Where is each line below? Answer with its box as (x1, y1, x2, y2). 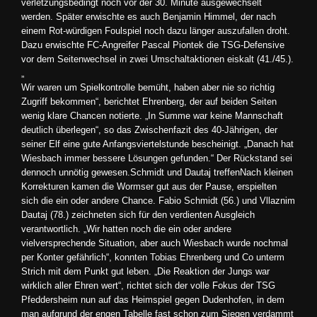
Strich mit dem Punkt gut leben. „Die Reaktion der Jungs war (21, 266, 270, 277)
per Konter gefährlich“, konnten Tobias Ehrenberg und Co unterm (21, 252, 284, 263)
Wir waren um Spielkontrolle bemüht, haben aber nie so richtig (21, 82, 275, 93)
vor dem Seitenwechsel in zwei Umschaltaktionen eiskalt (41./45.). (21, 54, 294, 64)
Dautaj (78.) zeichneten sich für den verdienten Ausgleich (21, 209, 255, 220)
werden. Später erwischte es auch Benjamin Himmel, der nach (21, 11, 276, 22)
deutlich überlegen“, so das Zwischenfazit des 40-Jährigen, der (21, 125, 277, 135)
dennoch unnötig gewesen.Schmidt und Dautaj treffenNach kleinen (21, 167, 293, 178)
